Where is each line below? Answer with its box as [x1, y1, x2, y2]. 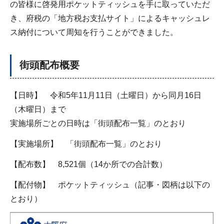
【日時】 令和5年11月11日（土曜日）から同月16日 [10, 91, 201, 100]
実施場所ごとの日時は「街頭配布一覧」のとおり [10, 119, 186, 128]
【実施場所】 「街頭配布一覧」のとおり [10, 139, 162, 148]
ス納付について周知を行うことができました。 [10, 28, 178, 37]
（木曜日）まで [10, 105, 66, 114]
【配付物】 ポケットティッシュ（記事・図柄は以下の [10, 180, 210, 189]
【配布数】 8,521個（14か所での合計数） [10, 159, 167, 168]
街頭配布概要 [19, 59, 79, 71]
